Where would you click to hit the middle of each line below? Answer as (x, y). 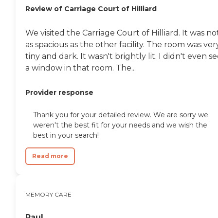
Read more (50, 156)
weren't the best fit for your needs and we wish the (120, 125)
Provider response (59, 92)
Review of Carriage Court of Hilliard (91, 9)
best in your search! (66, 135)
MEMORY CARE (48, 194)
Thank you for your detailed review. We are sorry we (121, 115)
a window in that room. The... (81, 68)
